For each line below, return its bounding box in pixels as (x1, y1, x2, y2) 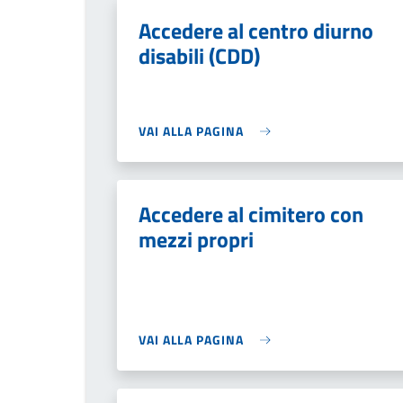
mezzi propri (139, 223, 254, 255)
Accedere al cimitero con (139, 198, 363, 230)
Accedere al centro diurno (139, 14, 373, 47)
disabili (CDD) (139, 40, 260, 72)
